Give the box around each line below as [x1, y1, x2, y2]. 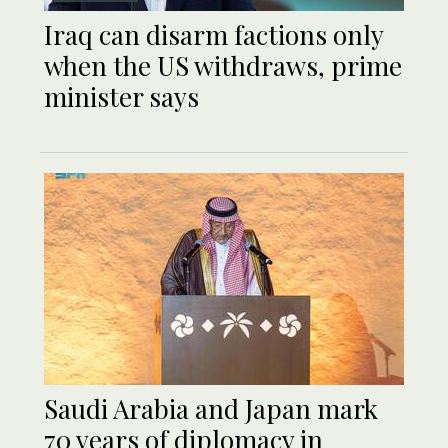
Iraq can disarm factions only [44, 17, 383, 53]
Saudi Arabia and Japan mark [44, 391, 378, 427]
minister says [44, 79, 205, 115]
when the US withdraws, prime [44, 48, 402, 84]
